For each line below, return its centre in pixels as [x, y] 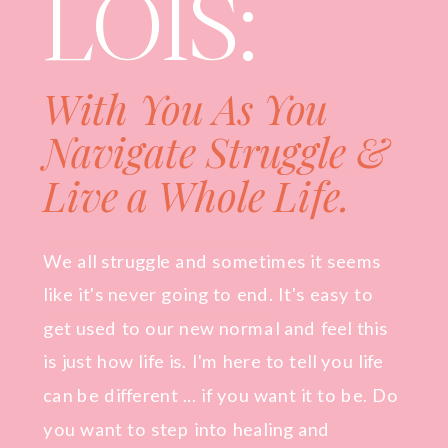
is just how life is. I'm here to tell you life [213, 361]
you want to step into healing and [187, 428]
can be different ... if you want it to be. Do [221, 394]
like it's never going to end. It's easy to [208, 294]
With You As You [185, 108]
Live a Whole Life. [197, 194]
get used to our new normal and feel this [215, 327]
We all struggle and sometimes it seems [212, 260]
